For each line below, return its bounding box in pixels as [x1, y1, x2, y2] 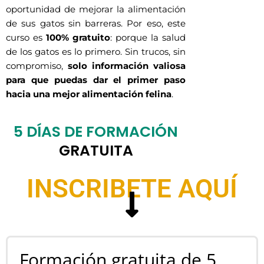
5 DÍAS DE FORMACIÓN [14, 121, 178, 143]
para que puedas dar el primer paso [6, 74, 186, 86]
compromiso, [6, 60, 68, 72]
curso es [6, 32, 46, 44]
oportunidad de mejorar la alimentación [6, 4, 186, 15]
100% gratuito [46, 32, 110, 44]
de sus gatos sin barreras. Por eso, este [6, 18, 186, 29]
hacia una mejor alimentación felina [6, 88, 171, 100]
